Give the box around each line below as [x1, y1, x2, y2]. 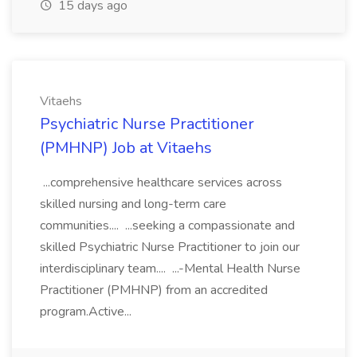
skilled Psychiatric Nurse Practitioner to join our [40, 238, 300, 256]
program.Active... [40, 303, 135, 320]
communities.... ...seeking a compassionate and [40, 217, 295, 234]
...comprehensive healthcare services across [40, 174, 282, 191]
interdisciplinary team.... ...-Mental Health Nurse [40, 260, 300, 277]
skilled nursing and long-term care [40, 195, 226, 213]
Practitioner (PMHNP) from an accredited [40, 281, 268, 299]
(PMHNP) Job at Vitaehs [40, 137, 212, 159]
